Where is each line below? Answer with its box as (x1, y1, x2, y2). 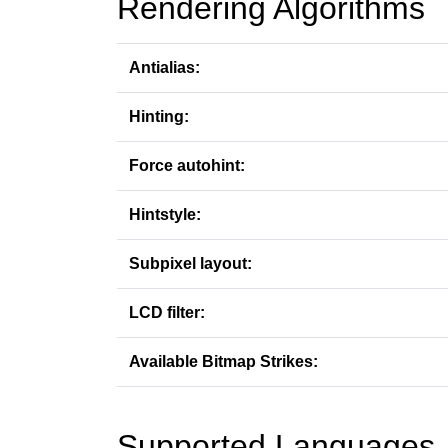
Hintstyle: (129, 206, 201, 223)
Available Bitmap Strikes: (129, 353, 318, 370)
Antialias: (129, 59, 200, 76)
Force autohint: (129, 157, 245, 174)
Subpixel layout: (129, 255, 252, 272)
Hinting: (129, 108, 189, 125)
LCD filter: (129, 304, 205, 321)
